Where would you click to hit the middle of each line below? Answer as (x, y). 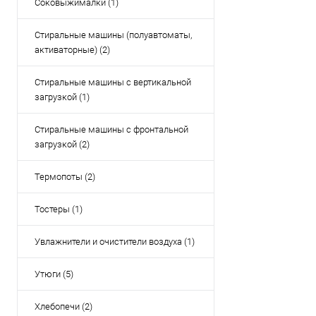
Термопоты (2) (65, 177)
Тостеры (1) (59, 209)
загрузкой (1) (62, 97)
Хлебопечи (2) (63, 306)
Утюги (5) (54, 274)
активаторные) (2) (72, 50)
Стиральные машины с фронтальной (111, 129)
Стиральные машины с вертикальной (113, 82)
